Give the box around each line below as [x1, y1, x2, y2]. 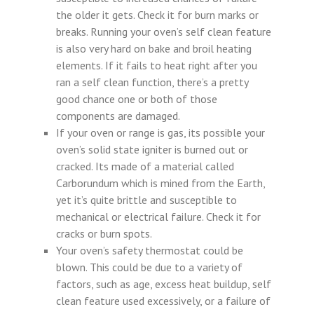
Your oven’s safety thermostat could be [56, 243, 243, 257]
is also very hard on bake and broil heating [56, 41, 252, 55]
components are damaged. [56, 109, 180, 123]
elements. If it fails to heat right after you [56, 58, 257, 72]
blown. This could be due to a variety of [56, 260, 243, 274]
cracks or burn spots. [56, 226, 152, 240]
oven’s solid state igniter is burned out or [56, 142, 248, 156]
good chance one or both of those [56, 92, 217, 106]
